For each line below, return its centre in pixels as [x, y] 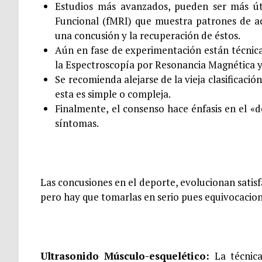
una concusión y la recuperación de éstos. [148, 36]
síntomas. [77, 123]
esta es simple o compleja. [113, 94]
